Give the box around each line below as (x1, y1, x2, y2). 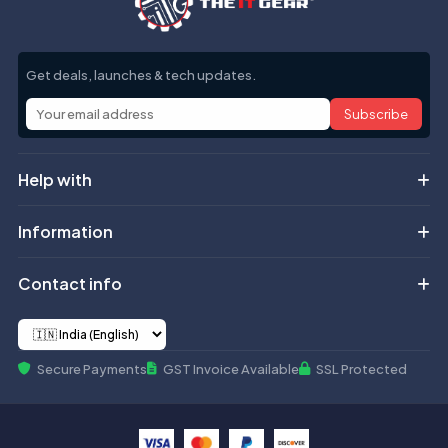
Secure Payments (37, 360, 147, 377)
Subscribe (344, 105, 408, 122)
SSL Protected (316, 360, 407, 377)
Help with (18, 168, 92, 190)
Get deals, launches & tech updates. (26, 66, 256, 83)
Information (18, 220, 113, 242)
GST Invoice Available (163, 360, 299, 377)
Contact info (18, 272, 122, 294)
